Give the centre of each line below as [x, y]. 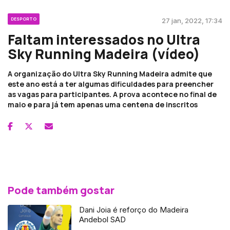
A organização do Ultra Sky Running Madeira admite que [110, 73]
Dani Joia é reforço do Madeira [134, 209]
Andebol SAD [103, 219]
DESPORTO [24, 18]
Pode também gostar [61, 190]
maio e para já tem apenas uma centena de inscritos [103, 104]
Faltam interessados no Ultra [104, 39]
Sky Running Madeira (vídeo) [104, 54]
